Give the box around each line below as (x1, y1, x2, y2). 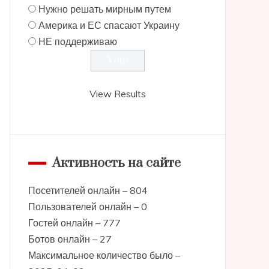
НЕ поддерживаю (38, 35, 117, 47)
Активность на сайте (52, 155, 181, 171)
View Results (89, 88, 146, 100)
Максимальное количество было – (28, 249, 180, 261)
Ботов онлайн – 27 (28, 233, 112, 245)
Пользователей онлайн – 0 (28, 201, 147, 213)
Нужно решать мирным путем (38, 3, 171, 15)
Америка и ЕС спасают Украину (38, 19, 180, 31)
